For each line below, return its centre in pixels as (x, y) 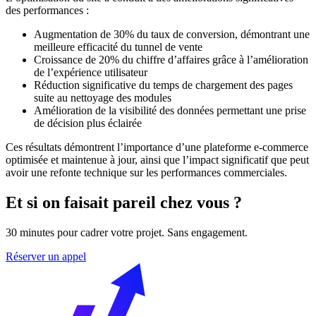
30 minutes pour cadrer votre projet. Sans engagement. (127, 233)
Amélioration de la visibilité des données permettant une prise (170, 111)
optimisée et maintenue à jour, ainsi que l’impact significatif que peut (157, 160)
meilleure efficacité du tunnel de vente (118, 47)
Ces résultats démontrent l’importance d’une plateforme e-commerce (157, 147)
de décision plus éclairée (88, 123)
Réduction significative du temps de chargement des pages (163, 85)
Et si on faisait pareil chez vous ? (124, 203)
